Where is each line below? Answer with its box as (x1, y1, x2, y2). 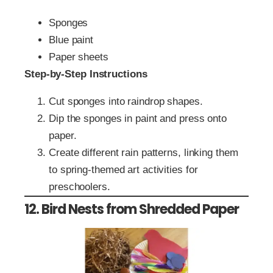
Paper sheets (49, 51, 108, 63)
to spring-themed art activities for (49, 163, 198, 175)
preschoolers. (49, 180, 110, 193)
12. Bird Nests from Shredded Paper (24, 199, 239, 219)
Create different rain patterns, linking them (49, 146, 238, 158)
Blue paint (49, 34, 93, 46)
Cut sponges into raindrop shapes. (49, 95, 203, 107)
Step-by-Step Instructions (24, 68, 147, 80)
